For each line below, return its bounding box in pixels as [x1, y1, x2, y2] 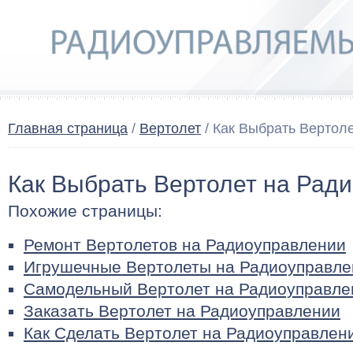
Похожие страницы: [8, 202, 162, 220]
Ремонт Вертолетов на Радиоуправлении [24, 236, 346, 254]
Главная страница [8, 121, 128, 136]
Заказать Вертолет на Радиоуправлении [24, 302, 340, 320]
